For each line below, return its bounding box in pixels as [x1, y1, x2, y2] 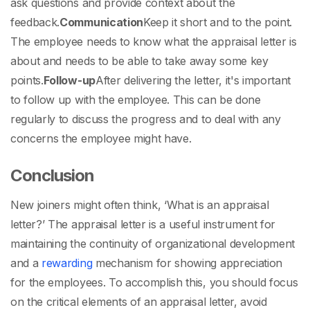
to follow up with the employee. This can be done [10, 93, 261, 107]
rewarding [42, 256, 93, 271]
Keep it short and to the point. [143, 15, 293, 30]
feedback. [10, 15, 60, 30]
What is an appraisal [166, 198, 269, 212]
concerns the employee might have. [10, 131, 192, 146]
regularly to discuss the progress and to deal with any [10, 112, 281, 127]
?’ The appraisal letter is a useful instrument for [36, 217, 276, 232]
